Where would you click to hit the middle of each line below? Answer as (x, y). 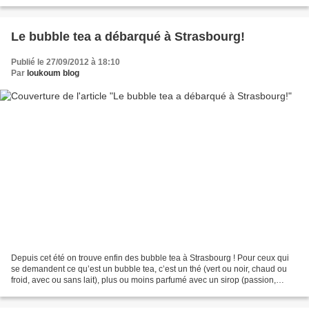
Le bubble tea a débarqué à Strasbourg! (128, 37)
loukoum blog (53, 73)
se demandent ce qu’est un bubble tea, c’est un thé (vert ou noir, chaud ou (149, 269)
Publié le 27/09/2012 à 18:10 (66, 62)
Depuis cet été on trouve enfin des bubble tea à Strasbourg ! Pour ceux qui (150, 258)
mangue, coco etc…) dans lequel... (76, 291)
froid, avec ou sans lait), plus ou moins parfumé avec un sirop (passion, (143, 280)
